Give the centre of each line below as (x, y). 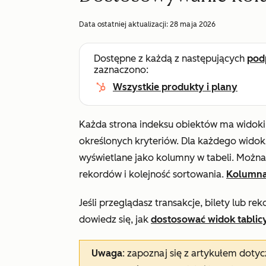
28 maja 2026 (193, 24)
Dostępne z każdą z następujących (170, 58)
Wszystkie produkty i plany (175, 87)
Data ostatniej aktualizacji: (124, 24)
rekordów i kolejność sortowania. (153, 174)
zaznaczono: (121, 70)
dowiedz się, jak (115, 219)
